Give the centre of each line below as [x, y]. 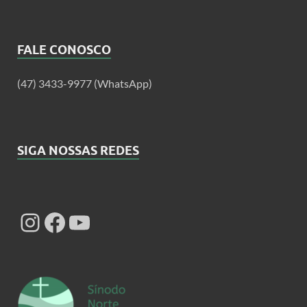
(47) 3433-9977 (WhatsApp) [85, 83]
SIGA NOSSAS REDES [78, 150]
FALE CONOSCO [64, 50]
